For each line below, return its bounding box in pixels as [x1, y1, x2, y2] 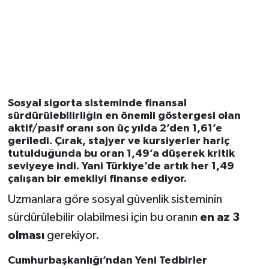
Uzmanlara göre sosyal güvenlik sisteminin [7, 193, 222, 206]
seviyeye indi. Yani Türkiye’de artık [7, 160, 191, 172]
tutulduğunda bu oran [7, 148, 127, 159]
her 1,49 [190, 160, 234, 172]
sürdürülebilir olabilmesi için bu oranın [7, 211, 200, 224]
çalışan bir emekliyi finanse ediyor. [7, 173, 187, 184]
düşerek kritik [159, 148, 235, 159]
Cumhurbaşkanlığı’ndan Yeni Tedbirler [7, 255, 207, 267]
